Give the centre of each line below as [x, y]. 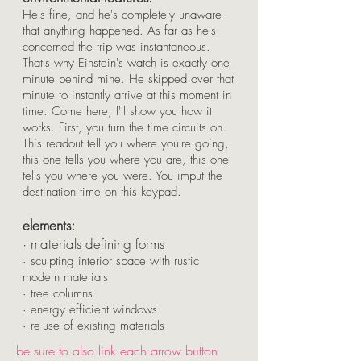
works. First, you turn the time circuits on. [124, 127]
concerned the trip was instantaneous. [116, 47]
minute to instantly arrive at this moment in [127, 95]
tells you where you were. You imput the [122, 176]
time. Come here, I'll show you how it [117, 111]
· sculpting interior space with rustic [111, 261]
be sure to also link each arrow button [117, 351]
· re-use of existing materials [93, 326]
